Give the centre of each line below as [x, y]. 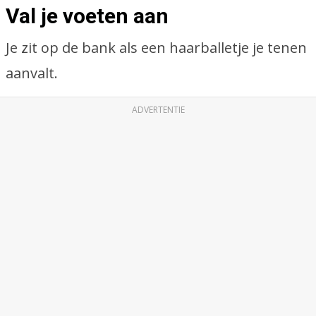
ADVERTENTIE [158, 110]
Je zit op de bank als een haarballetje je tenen [156, 48]
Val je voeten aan [87, 16]
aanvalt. [32, 73]
